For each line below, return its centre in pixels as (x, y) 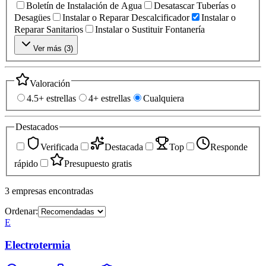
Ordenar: (21, 211)
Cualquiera (164, 99)
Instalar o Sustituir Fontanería (150, 29)
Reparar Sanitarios (49, 29)
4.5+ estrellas (51, 99)
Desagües (32, 17)
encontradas (71, 191)
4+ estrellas (110, 99)
